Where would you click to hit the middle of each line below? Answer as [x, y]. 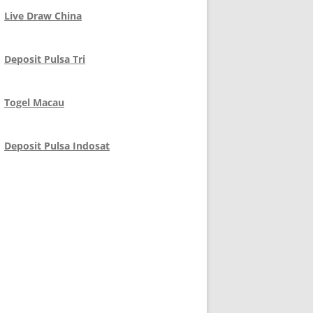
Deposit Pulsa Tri [45, 59]
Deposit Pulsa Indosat [57, 146]
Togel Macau [34, 102]
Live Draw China [43, 16]
